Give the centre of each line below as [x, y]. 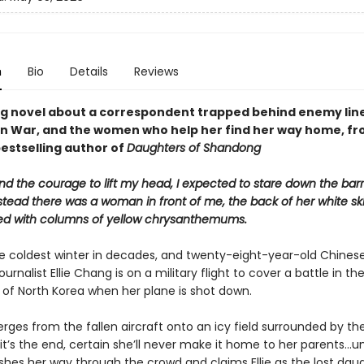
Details [89, 71]
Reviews [156, 71]
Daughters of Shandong [193, 148]
